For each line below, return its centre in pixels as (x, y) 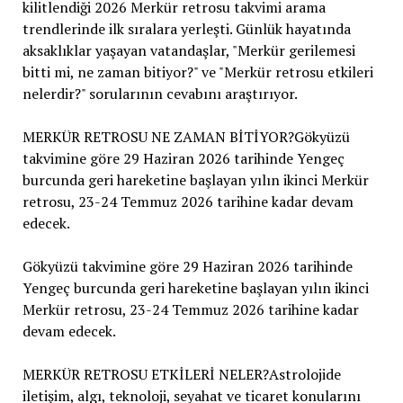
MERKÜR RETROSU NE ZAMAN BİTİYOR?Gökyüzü (186, 137)
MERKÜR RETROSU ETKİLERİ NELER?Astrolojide (181, 375)
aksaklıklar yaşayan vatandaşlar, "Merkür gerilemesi (188, 51)
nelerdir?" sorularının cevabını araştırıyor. (160, 94)
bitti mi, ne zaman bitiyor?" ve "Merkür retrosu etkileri (197, 72)
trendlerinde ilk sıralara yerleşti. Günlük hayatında (186, 29)
